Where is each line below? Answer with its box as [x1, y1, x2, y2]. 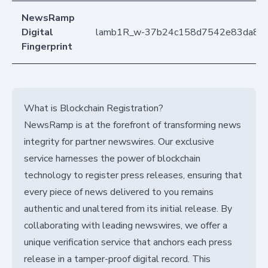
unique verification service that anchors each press [24, 236, 232, 249]
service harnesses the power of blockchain [24, 152, 200, 166]
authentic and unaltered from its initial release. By [24, 202, 232, 216]
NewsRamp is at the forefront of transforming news [24, 118, 241, 132]
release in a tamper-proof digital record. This [24, 252, 211, 266]
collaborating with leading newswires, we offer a [24, 219, 227, 233]
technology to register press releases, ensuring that [24, 169, 242, 182]
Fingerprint [22, 40, 72, 54]
